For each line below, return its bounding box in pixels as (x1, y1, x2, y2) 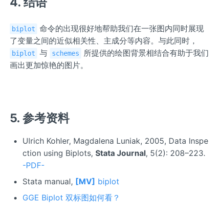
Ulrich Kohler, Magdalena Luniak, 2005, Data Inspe (22, 135, 208, 146)
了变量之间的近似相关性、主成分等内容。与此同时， (10, 35, 197, 45)
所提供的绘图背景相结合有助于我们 (81, 47, 209, 58)
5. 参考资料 (10, 111, 69, 126)
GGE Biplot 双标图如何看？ (22, 192, 120, 202)
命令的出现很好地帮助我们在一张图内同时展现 (37, 23, 204, 33)
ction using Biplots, (22, 148, 95, 158)
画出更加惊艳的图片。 (10, 60, 88, 70)
